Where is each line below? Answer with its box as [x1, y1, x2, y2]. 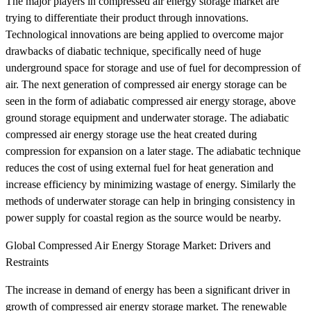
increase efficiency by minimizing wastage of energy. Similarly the [6, 178, 296, 190]
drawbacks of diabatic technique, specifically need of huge [6, 44, 261, 57]
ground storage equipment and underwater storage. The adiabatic [6, 111, 289, 124]
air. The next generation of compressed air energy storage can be [6, 78, 287, 90]
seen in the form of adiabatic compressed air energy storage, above [6, 94, 296, 107]
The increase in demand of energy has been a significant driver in [6, 283, 290, 296]
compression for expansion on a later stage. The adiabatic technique [6, 144, 301, 157]
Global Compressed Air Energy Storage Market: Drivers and [6, 239, 271, 251]
